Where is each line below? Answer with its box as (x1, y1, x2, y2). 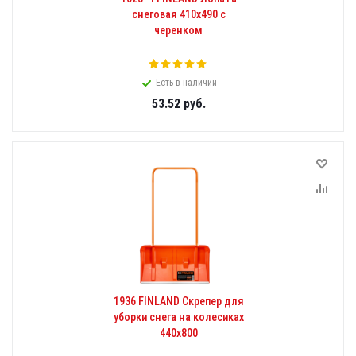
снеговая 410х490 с (131, 8, 226, 21)
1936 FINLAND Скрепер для (113, 295, 244, 308)
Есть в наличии (156, 77, 217, 88)
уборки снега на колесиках (113, 311, 244, 323)
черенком (154, 24, 203, 37)
